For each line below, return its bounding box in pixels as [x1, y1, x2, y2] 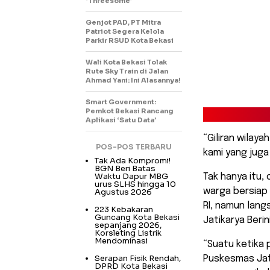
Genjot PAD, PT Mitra [86, 18, 161, 27]
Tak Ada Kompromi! [95, 155, 171, 166]
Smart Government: [86, 98, 156, 107]
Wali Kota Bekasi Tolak [86, 58, 167, 67]
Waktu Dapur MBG [95, 171, 168, 182]
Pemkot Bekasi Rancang [86, 107, 174, 116]
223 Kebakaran [95, 204, 153, 215]
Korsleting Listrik [95, 228, 162, 239]
